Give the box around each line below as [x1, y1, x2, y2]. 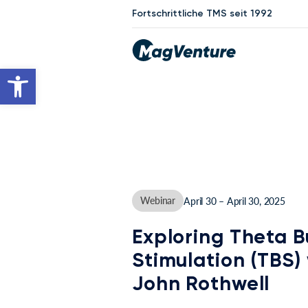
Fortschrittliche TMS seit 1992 [132, 8, 272, 19]
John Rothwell [132, 272, 270, 296]
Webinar [140, 193, 176, 208]
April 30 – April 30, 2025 [184, 194, 285, 208]
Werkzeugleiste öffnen [6, 59, 69, 91]
